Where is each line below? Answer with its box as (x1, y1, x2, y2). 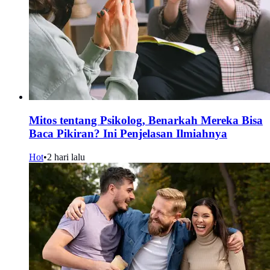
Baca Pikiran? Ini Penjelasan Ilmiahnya (29, 127, 227, 140)
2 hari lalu (47, 151, 85, 162)
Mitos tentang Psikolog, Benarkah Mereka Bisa (29, 114, 263, 127)
